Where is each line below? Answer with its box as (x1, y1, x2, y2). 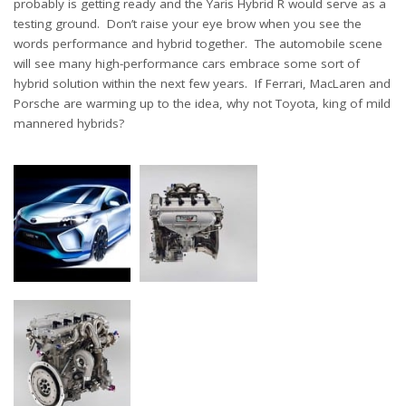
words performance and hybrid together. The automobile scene (14, 34, 382, 52)
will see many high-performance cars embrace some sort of (14, 54, 360, 72)
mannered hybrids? (14, 114, 124, 131)
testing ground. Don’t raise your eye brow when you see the (14, 14, 362, 32)
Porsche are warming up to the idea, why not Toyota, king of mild (14, 94, 391, 111)
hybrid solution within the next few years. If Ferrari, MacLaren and (14, 74, 391, 92)
